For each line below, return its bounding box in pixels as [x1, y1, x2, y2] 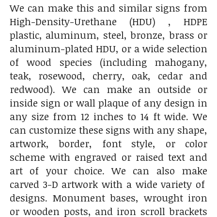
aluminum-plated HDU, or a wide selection [10, 41, 207, 55]
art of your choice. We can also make [10, 163, 207, 177]
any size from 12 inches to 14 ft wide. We [10, 109, 207, 123]
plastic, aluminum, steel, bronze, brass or [10, 28, 207, 42]
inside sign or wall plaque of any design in [10, 95, 207, 109]
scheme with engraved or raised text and [10, 150, 207, 164]
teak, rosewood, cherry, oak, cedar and [10, 68, 207, 82]
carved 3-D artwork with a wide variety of [10, 177, 207, 191]
